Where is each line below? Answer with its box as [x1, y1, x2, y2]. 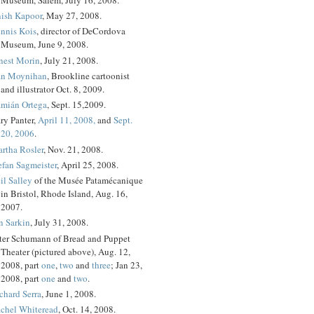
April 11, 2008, [38, 114, 95, 127]
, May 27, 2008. [42, 9, 102, 22]
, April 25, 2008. [57, 158, 118, 171]
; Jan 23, [111, 258, 142, 271]
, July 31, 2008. [30, 216, 88, 229]
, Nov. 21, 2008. [43, 142, 103, 156]
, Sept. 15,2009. [47, 98, 106, 111]
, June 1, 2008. [41, 287, 96, 300]
